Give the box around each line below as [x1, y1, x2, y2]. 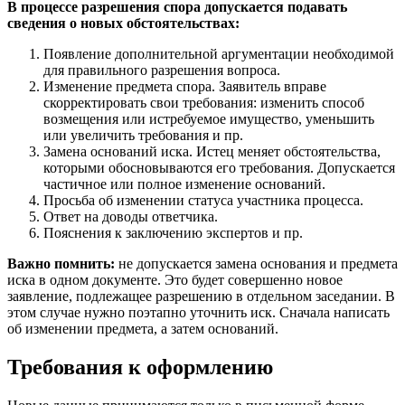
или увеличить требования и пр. [43, 127, 243, 143]
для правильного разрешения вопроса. [43, 61, 280, 78]
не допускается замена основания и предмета [115, 255, 398, 271]
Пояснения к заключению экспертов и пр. [43, 224, 303, 240]
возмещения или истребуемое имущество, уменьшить [43, 110, 374, 127]
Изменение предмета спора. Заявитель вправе [43, 78, 326, 94]
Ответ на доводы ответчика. [43, 208, 218, 224]
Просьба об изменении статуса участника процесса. [43, 192, 363, 208]
